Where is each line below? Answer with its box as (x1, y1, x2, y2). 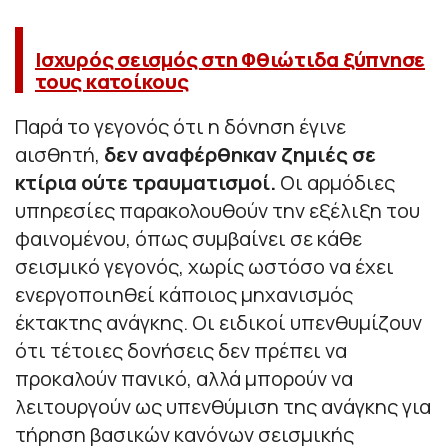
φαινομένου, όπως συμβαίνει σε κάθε (15, 224, 362, 252)
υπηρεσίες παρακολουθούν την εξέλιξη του (15, 196, 420, 224)
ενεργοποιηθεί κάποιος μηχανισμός (15, 280, 353, 308)
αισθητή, (15, 140, 104, 168)
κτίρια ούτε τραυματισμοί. (15, 168, 276, 196)
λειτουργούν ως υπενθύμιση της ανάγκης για (15, 392, 431, 420)
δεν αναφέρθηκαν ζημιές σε (104, 140, 376, 168)
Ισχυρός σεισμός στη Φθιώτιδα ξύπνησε (35, 45, 425, 73)
